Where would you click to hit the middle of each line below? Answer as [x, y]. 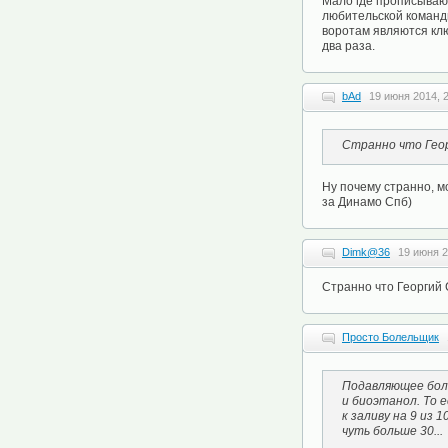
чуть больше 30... [392, 431]
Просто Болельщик [390, 337]
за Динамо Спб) [367, 202]
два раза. [348, 46]
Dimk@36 [366, 252]
